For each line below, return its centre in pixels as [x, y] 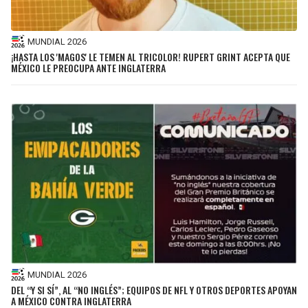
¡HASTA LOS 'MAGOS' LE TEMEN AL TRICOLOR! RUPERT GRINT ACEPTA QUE [151, 57]
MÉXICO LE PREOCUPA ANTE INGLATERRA [88, 68]
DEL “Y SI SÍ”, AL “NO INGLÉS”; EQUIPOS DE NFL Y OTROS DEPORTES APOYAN [154, 290]
